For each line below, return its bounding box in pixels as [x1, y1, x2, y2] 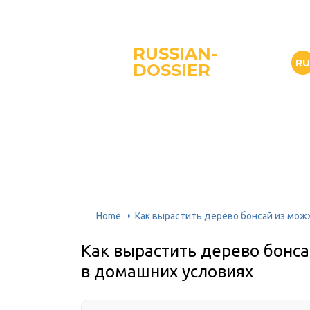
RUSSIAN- [133, 44, 217, 64]
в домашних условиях [81, 262, 253, 281]
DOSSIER [133, 60, 210, 80]
